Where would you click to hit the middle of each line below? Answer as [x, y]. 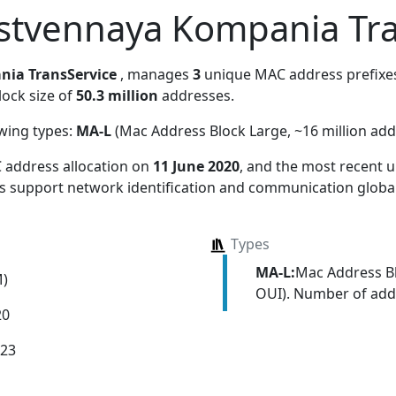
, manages [156, 74]
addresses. [196, 95]
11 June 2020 [196, 166]
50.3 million [117, 95]
